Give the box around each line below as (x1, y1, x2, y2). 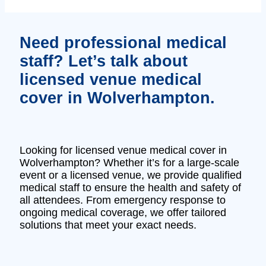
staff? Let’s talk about (19, 52, 188, 71)
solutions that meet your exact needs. (19, 218, 197, 231)
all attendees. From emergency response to (19, 194, 226, 206)
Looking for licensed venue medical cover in (19, 144, 227, 156)
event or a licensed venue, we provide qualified (19, 169, 242, 181)
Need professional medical (19, 34, 227, 52)
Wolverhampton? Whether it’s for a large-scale (19, 156, 239, 169)
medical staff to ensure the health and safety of (19, 181, 241, 194)
